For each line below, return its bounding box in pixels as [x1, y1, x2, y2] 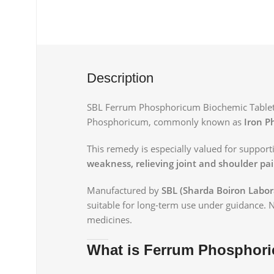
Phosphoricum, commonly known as [87, 115, 244, 128]
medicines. [87, 213, 132, 226]
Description [87, 70, 154, 86]
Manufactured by [87, 183, 161, 196]
